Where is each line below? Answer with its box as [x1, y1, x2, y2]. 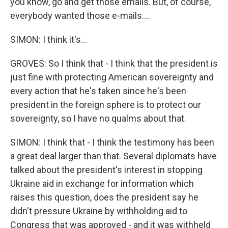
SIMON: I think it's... [10, 34, 87, 45]
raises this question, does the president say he [10, 192, 198, 203]
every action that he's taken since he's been [10, 85, 186, 97]
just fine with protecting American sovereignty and [10, 72, 214, 83]
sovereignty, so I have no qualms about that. [10, 113, 186, 124]
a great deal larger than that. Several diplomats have [10, 151, 217, 162]
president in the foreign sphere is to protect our [10, 99, 201, 110]
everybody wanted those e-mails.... [10, 10, 150, 21]
